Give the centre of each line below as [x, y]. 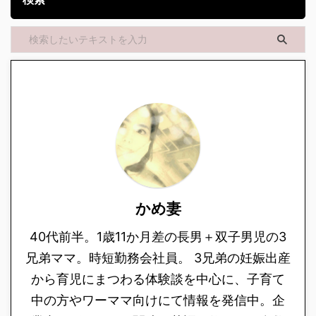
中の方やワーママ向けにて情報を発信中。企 [158, 300]
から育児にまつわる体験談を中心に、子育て [158, 279]
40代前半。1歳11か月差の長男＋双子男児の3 [158, 237]
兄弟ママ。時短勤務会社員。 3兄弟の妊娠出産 [158, 258]
